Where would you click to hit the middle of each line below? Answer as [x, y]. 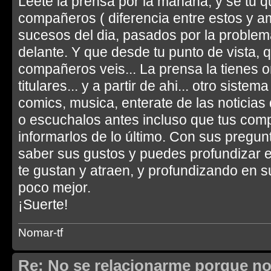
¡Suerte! [43, 205]
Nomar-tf [41, 232]
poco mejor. [54, 188]
